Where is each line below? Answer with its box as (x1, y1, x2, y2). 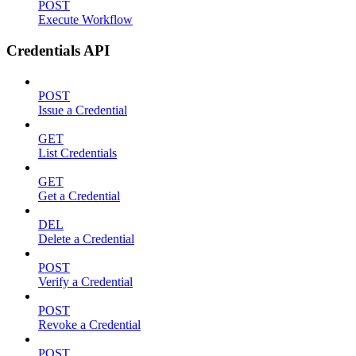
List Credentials (38, 145, 117, 160)
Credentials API (6, 41, 110, 59)
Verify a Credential (38, 274, 133, 288)
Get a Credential (38, 188, 120, 203)
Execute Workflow (38, 13, 133, 27)
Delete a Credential (38, 231, 134, 246)
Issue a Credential (38, 103, 127, 117)
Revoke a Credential (38, 317, 141, 331)
